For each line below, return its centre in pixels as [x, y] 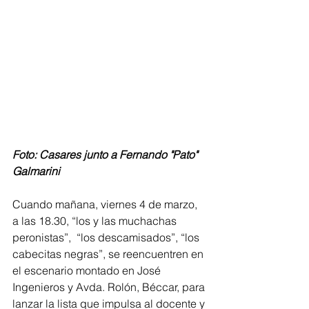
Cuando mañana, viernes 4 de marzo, [106, 204]
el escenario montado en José [88, 270]
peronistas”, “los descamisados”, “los [107, 237]
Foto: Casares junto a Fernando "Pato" [106, 154]
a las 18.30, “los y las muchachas [96, 221]
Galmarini [36, 171]
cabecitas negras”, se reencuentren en [109, 254]
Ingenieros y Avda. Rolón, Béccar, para [110, 287]
